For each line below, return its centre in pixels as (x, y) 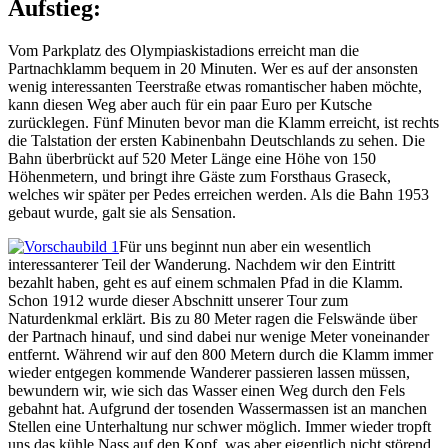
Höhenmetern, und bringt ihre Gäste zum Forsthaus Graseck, (199, 177)
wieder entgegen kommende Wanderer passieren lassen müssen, (209, 373)
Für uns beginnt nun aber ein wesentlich (245, 247)
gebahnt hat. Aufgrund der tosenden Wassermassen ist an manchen (217, 409)
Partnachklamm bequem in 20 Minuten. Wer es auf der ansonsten (213, 69)
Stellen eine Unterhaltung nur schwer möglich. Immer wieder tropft (219, 427)
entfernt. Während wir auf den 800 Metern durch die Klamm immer (220, 355)
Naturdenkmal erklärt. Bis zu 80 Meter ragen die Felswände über (212, 319)
